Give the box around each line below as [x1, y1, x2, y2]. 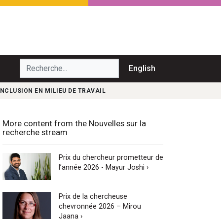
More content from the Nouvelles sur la [2, 118, 146, 128]
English [129, 63, 155, 73]
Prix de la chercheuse [58, 192, 127, 201]
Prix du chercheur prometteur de [58, 153, 163, 162]
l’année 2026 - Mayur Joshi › [58, 163, 148, 172]
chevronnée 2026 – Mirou [58, 202, 141, 211]
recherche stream [2, 127, 68, 137]
